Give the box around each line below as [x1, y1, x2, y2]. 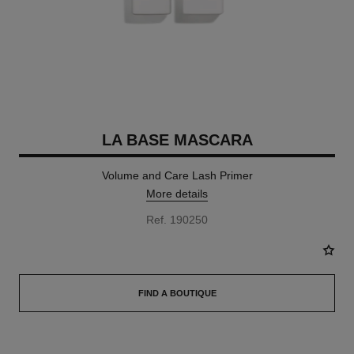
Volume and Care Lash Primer [101, 169, 253, 182]
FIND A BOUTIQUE [137, 288, 217, 298]
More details [146, 187, 208, 200]
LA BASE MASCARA [101, 131, 253, 149]
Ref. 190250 [146, 213, 208, 226]
